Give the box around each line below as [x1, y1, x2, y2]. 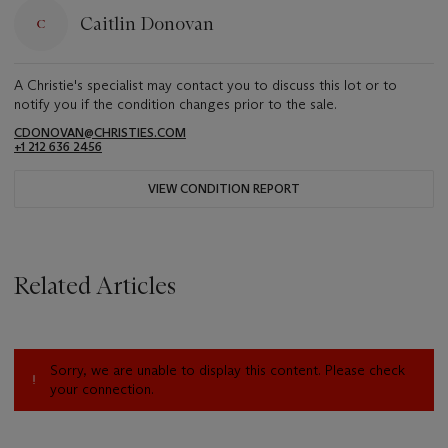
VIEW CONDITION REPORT [148, 181, 300, 197]
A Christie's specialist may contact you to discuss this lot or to [14, 76, 397, 95]
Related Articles [14, 271, 176, 301]
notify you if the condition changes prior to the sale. [14, 95, 337, 114]
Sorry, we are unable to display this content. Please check [50, 360, 405, 379]
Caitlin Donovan [80, 12, 214, 35]
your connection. [50, 379, 154, 398]
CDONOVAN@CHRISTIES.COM [14, 125, 186, 141]
